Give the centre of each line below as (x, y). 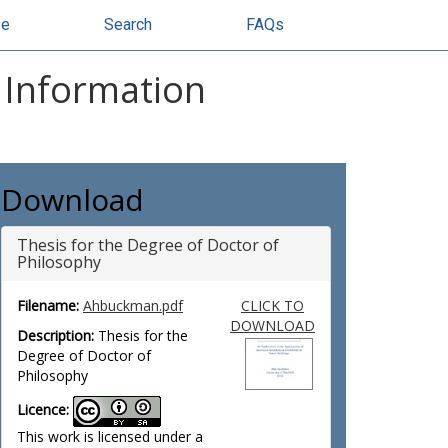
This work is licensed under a (110, 436)
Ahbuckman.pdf (133, 305)
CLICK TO (272, 305)
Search (128, 24)
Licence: (43, 410)
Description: (55, 335)
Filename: (48, 305)
